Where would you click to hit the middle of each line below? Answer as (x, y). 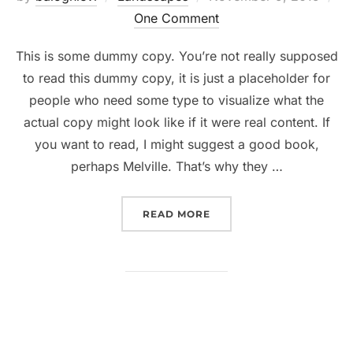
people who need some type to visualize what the (176, 100)
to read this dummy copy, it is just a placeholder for (176, 78)
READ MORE (176, 214)
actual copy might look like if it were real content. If (176, 122)
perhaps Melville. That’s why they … (176, 166)
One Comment (176, 18)
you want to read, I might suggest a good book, (176, 144)
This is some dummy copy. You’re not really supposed (176, 56)
